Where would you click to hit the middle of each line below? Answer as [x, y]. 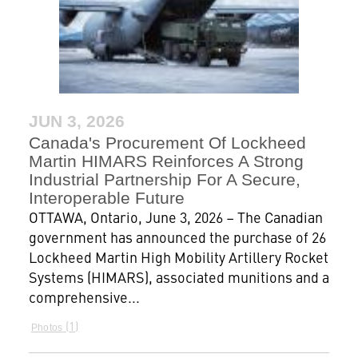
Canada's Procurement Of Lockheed [167, 143]
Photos [47, 328]
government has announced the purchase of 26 [177, 237]
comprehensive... [84, 297]
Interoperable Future [106, 198]
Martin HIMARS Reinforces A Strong [166, 161]
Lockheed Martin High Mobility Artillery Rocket [178, 257]
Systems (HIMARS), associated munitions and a [179, 277]
